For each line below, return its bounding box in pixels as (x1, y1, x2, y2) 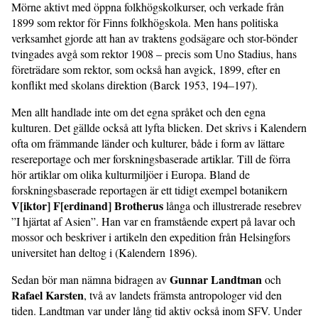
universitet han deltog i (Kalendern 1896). (11, 244, 197, 260)
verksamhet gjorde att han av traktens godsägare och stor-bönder (11, 30, 297, 45)
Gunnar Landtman (170, 270, 262, 287)
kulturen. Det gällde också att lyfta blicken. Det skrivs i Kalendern (11, 119, 307, 135)
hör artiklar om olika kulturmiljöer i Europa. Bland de (11, 166, 250, 182)
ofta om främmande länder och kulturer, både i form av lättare (11, 135, 285, 150)
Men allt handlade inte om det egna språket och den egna (11, 104, 265, 119)
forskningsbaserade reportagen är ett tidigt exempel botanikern (11, 182, 287, 197)
